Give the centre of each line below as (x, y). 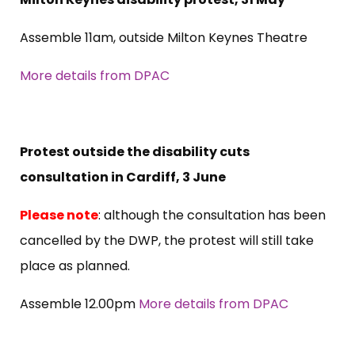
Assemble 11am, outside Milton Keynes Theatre (164, 37)
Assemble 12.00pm (79, 303)
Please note (59, 215)
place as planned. (75, 265)
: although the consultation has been (212, 215)
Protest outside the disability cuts (135, 151)
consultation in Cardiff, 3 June (123, 177)
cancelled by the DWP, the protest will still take (167, 240)
